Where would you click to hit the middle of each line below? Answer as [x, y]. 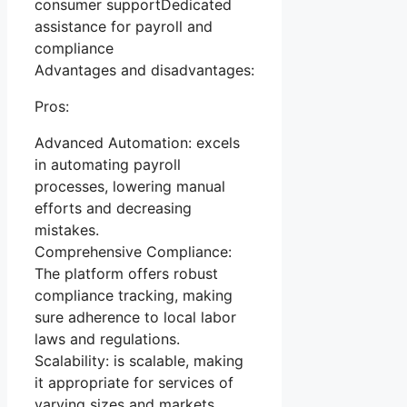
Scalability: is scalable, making [139, 361]
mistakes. [67, 230]
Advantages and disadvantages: [144, 70]
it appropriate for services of [134, 383]
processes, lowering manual [130, 187]
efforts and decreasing [113, 208]
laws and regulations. [107, 339]
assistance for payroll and [124, 27]
